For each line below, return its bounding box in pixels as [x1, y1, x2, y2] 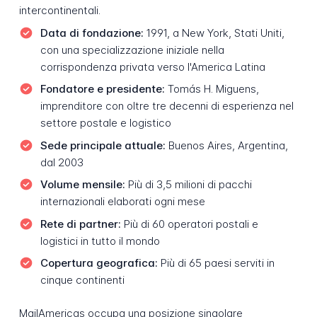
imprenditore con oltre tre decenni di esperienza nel [40, 99, 294, 113]
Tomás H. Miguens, [164, 82, 259, 96]
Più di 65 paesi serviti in [157, 256, 275, 270]
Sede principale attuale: [40, 138, 166, 152]
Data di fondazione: [40, 25, 144, 40]
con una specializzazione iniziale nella [40, 42, 224, 57]
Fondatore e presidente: [40, 82, 165, 96]
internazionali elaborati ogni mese [40, 195, 205, 209]
